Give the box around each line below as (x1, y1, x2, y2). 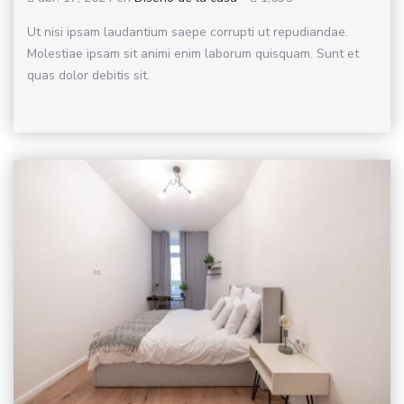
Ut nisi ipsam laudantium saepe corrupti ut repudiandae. (27, 23, 348, 41)
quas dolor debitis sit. (27, 66, 150, 84)
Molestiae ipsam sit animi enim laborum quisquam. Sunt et (27, 44, 359, 62)
